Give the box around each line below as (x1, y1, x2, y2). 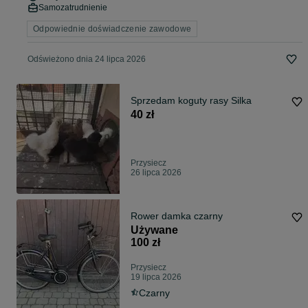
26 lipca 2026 (131, 168, 181, 178)
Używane (131, 224, 178, 236)
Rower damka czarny (131, 210, 223, 222)
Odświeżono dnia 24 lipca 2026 (27, 54, 146, 65)
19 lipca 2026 (131, 272, 181, 283)
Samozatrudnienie (38, 3, 107, 13)
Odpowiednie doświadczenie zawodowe (33, 24, 192, 34)
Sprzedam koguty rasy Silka (131, 95, 252, 107)
